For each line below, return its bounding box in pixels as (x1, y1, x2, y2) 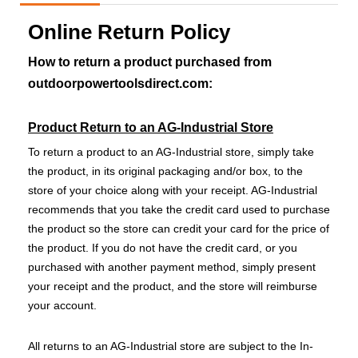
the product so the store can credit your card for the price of (28, 222, 329, 236)
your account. (28, 299, 97, 312)
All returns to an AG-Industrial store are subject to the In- (28, 340, 313, 353)
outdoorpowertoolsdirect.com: (28, 77, 213, 91)
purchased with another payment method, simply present (28, 261, 316, 274)
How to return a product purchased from (28, 55, 272, 70)
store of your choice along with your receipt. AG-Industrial (28, 184, 317, 197)
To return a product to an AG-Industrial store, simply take (28, 145, 314, 159)
